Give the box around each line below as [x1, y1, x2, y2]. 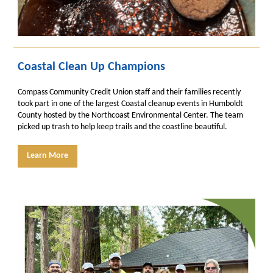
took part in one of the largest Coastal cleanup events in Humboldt [18, 99, 243, 108]
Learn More [27, 151, 68, 160]
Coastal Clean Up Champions [18, 61, 165, 73]
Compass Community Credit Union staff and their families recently [18, 88, 241, 97]
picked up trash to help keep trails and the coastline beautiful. [18, 122, 227, 132]
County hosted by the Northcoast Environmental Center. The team [18, 111, 243, 120]
